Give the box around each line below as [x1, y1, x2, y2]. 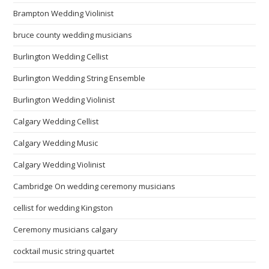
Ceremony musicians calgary [13, 224, 118, 235]
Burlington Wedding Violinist [13, 94, 115, 105]
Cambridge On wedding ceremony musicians [13, 181, 176, 192]
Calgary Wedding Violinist [13, 159, 106, 170]
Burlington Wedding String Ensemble [13, 73, 146, 83]
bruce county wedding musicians [13, 29, 133, 40]
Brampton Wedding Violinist [13, 8, 114, 19]
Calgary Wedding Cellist [13, 116, 99, 127]
